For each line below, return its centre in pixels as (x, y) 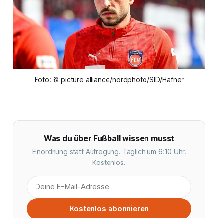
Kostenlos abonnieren (109, 208)
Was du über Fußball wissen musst (109, 138)
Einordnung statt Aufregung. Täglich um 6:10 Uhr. (109, 151)
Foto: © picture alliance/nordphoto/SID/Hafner (109, 79)
